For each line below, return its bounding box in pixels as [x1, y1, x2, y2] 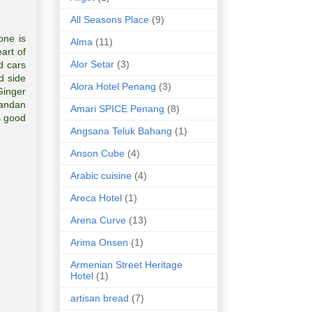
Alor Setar [70, 58, 114, 70]
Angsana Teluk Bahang [70, 125, 172, 137]
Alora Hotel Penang [70, 81, 156, 93]
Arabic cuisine [70, 170, 132, 182]
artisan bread [70, 292, 129, 304]
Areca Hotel [70, 192, 122, 204]
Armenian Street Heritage [70, 259, 182, 271]
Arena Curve [70, 214, 126, 226]
